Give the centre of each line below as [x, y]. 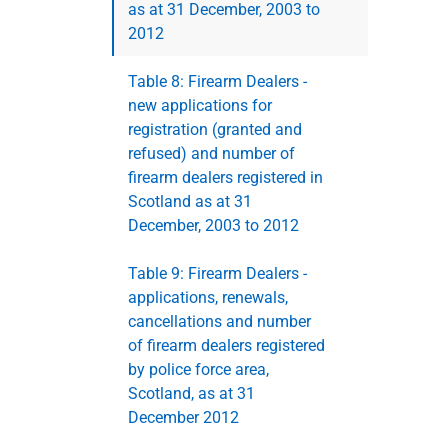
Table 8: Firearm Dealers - [217, 81]
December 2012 [183, 417]
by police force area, [198, 369]
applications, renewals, [208, 297]
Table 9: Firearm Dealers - [217, 273]
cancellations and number [219, 321]
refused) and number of [211, 153]
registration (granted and [215, 129]
